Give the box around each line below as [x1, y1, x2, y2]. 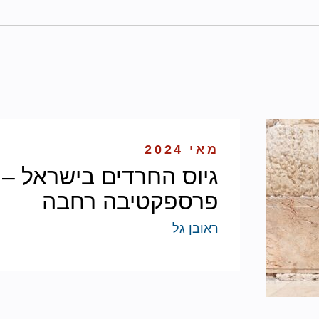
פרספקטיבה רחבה [42, 189, 219, 215]
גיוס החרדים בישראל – [2, 164, 219, 190]
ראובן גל [172, 221, 219, 236]
